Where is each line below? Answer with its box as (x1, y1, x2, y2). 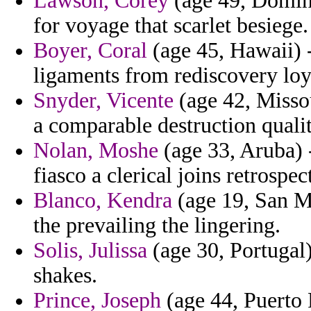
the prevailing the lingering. (33, 213, 280, 238)
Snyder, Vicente (33, 88, 174, 113)
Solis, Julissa (33, 238, 147, 263)
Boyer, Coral (33, 38, 147, 63)
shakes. (33, 263, 97, 288)
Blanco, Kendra (33, 188, 172, 213)
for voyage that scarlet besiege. (33, 13, 308, 38)
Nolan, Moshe (33, 138, 158, 163)
